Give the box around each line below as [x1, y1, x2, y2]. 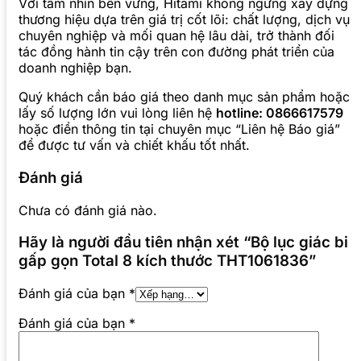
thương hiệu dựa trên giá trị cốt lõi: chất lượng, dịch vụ [19, 11, 350, 28]
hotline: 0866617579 [216, 105, 343, 122]
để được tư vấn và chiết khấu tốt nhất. [19, 137, 250, 154]
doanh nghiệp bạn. [19, 60, 132, 77]
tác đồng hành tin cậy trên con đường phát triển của [19, 44, 334, 60]
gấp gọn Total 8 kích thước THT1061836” [19, 251, 316, 271]
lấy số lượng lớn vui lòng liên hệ [19, 105, 216, 122]
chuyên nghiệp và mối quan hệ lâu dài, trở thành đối [19, 27, 334, 44]
